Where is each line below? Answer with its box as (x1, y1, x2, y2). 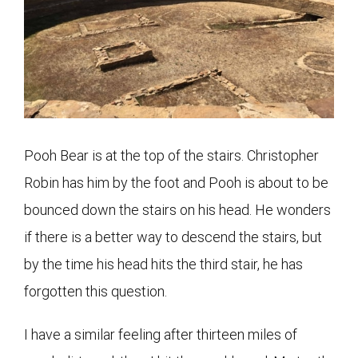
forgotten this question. (24, 282, 167, 300)
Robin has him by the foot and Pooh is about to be (24, 173, 328, 191)
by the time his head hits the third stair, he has (24, 255, 303, 272)
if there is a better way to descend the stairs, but (24, 228, 322, 245)
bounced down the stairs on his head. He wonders (24, 201, 331, 218)
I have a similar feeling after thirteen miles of (24, 325, 297, 343)
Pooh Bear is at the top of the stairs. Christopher (24, 146, 319, 164)
